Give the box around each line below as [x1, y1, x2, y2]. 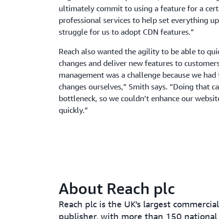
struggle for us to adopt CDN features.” [59, 27, 195, 37]
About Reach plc [59, 179, 175, 197]
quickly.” [59, 105, 88, 115]
